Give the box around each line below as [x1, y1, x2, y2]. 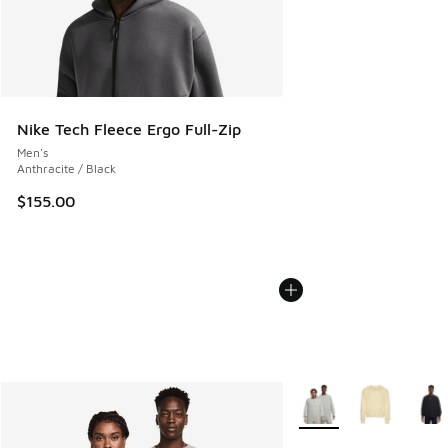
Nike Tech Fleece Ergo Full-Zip [17, 120, 241, 139]
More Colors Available [282, 386, 439, 404]
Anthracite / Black [17, 161, 116, 177]
